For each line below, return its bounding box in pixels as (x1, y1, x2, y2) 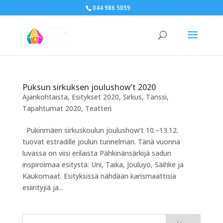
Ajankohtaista (22, 92, 68, 102)
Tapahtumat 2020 (22, 104, 81, 113)
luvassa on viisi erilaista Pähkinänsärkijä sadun (22, 148, 171, 158)
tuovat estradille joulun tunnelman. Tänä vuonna (22, 137, 180, 146)
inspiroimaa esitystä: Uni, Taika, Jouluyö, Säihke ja (22, 160, 184, 169)
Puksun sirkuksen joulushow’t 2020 (22, 82, 156, 93)
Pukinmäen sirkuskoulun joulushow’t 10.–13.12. (22, 125, 178, 135)
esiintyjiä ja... (22, 183, 63, 192)
